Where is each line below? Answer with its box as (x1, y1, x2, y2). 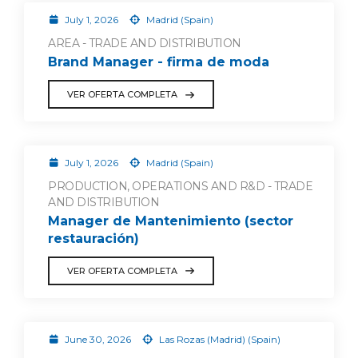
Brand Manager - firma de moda (48, 54, 269, 70)
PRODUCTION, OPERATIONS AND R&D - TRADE (48, 179, 312, 193)
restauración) (48, 230, 139, 246)
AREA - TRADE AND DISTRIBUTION (48, 36, 241, 51)
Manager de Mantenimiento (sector (48, 213, 293, 229)
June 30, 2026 (62, 332, 133, 345)
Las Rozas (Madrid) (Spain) (156, 332, 280, 345)
